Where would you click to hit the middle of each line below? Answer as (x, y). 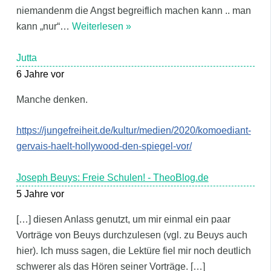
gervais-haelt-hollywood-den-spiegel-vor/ (104, 146)
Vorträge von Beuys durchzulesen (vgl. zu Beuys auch (132, 235)
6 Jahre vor (40, 74)
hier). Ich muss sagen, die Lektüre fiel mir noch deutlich (133, 250)
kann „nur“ (38, 27)
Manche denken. (52, 99)
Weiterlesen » (101, 27)
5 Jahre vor (40, 194)
